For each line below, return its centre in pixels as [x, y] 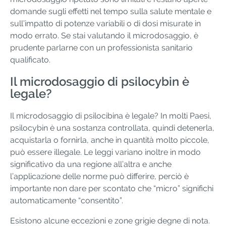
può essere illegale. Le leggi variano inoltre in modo [105, 152]
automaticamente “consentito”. [67, 201]
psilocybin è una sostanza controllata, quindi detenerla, [112, 128]
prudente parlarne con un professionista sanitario [101, 47]
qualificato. [30, 60]
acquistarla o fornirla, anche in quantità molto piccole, [110, 140]
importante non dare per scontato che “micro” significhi [112, 189]
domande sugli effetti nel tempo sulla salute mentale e [111, 11]
